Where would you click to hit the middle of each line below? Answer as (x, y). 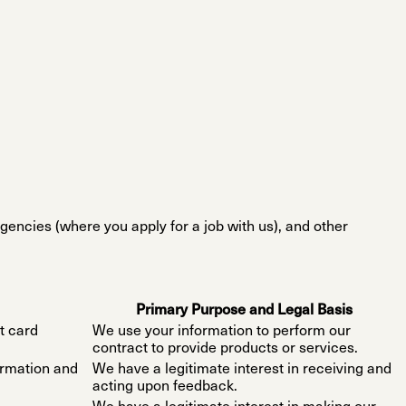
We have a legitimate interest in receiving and (242, 370)
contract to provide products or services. (225, 349)
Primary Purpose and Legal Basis (244, 311)
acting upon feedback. (165, 387)
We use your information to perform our (222, 332)
